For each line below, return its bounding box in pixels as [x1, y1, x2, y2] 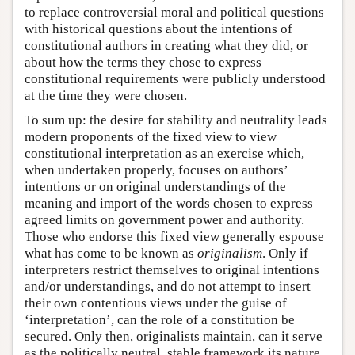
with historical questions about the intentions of [25, 21, 292, 36]
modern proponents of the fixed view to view [25, 128, 277, 144]
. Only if [262, 245, 308, 261]
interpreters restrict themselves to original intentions [25, 261, 319, 277]
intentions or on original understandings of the [25, 178, 286, 194]
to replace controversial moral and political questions [25, 4, 324, 20]
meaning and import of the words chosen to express [25, 195, 313, 211]
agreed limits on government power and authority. [25, 212, 304, 227]
